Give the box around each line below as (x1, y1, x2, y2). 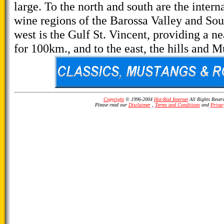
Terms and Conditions (154, 102, 200, 107)
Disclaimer (128, 102, 150, 107)
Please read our (94, 102, 128, 107)
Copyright (103, 96, 124, 102)
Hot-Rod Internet (154, 96, 188, 102)
